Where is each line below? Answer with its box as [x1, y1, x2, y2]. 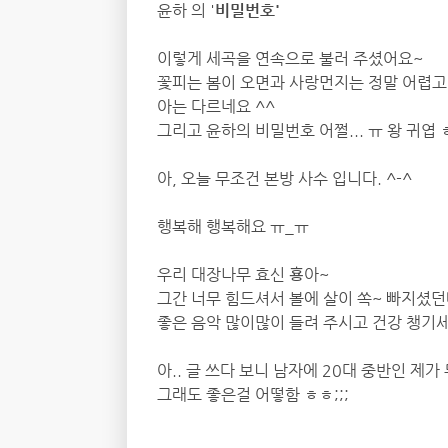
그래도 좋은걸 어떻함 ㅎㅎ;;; [157, 385, 349, 404]
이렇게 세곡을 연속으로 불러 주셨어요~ [157, 49, 423, 68]
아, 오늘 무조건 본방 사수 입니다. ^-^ [157, 169, 412, 188]
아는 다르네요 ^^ [157, 97, 275, 116]
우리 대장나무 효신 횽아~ [157, 265, 329, 284]
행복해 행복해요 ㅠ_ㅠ [157, 217, 309, 236]
